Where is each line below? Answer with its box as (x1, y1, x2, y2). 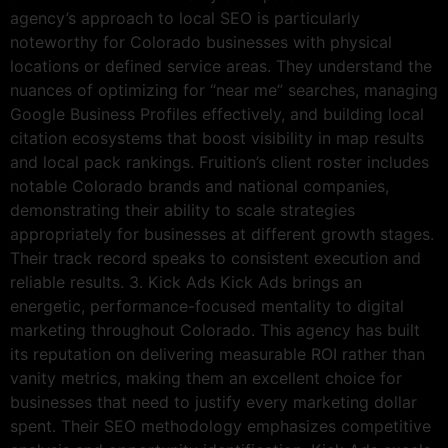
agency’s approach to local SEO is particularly (10, 8, 360, 29)
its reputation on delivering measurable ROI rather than (10, 344, 425, 365)
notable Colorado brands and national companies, (10, 176, 389, 197)
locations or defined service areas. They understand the (10, 56, 432, 77)
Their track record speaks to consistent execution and (10, 248, 421, 269)
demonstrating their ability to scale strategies (10, 200, 355, 221)
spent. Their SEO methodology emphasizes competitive (10, 416, 431, 437)
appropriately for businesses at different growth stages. (10, 224, 434, 245)
